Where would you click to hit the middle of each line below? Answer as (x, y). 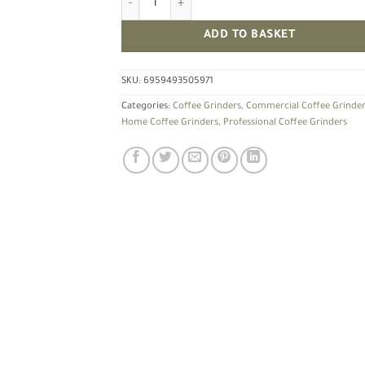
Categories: (147, 107)
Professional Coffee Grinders (285, 123)
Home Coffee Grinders (170, 123)
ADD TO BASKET (249, 36)
